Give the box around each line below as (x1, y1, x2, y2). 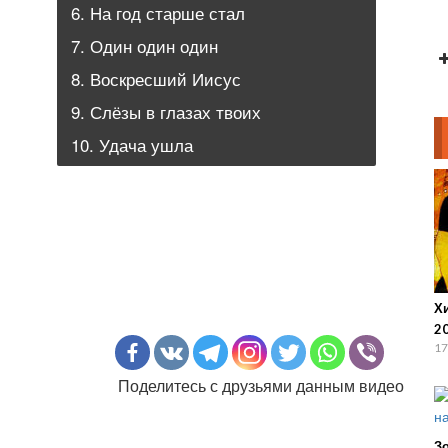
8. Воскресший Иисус (71, 66, 241, 91)
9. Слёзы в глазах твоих (71, 99, 261, 124)
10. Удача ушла (71, 132, 193, 157)
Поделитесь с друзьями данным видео (118, 374, 404, 397)
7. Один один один (71, 33, 218, 58)
